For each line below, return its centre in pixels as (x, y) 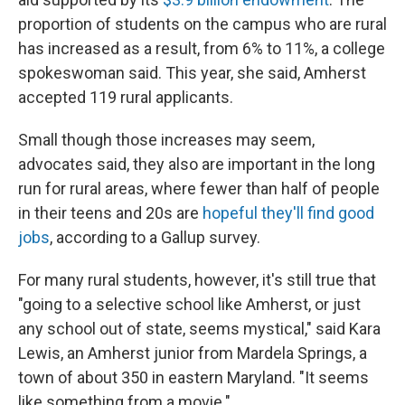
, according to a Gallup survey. (155, 237)
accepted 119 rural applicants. (126, 97)
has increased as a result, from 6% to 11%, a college (202, 48)
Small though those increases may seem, (166, 139)
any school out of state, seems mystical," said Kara (199, 328)
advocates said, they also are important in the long (197, 164)
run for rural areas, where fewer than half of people (199, 188)
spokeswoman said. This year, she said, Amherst (192, 72)
